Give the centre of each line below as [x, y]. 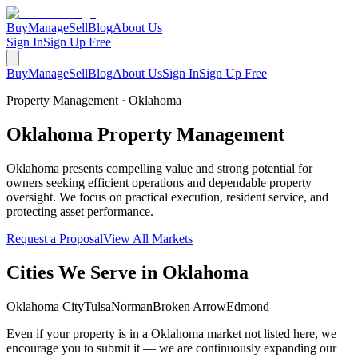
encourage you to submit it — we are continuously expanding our [171, 348]
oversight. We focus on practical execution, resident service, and [167, 197]
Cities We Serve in [84, 272]
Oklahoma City [45, 306]
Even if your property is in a [79, 333]
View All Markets [148, 238]
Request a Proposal [55, 238]
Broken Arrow [189, 306]
